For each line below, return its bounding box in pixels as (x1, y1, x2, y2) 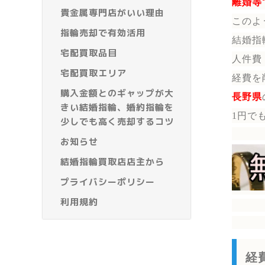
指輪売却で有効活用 (60, 27, 146, 40)
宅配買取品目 (60, 47, 117, 60)
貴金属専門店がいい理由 (60, 7, 164, 20)
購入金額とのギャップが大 (60, 87, 174, 100)
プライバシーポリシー (60, 176, 155, 189)
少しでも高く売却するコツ (60, 115, 174, 128)
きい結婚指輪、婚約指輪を (60, 101, 174, 114)
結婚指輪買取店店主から (60, 156, 164, 169)
